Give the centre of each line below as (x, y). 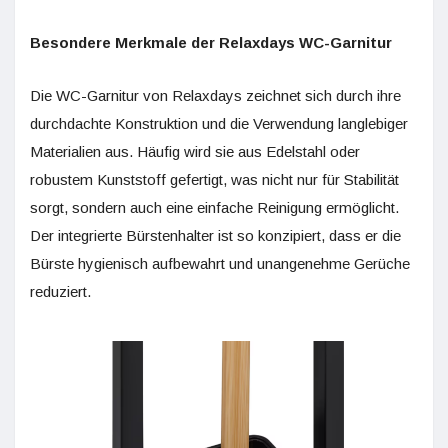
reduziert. (60, 291)
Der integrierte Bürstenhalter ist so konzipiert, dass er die (215, 235)
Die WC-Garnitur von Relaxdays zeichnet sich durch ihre (215, 95)
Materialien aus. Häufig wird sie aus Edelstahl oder (195, 151)
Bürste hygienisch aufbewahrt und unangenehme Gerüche (220, 263)
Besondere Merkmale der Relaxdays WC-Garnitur (211, 42)
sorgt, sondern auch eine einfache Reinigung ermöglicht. (214, 207)
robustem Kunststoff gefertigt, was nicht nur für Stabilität (214, 179)
